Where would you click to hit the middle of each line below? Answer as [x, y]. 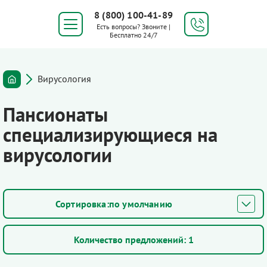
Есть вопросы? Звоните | [133, 27]
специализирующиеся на [110, 134]
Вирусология [64, 78]
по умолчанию [141, 204]
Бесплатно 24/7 [133, 35]
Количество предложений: [130, 240]
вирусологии [58, 155]
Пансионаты [55, 114]
